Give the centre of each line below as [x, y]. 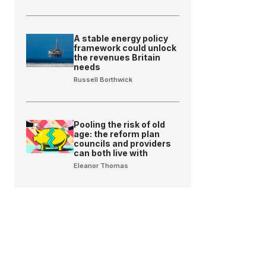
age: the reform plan [117, 134]
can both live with [111, 153]
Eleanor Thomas [101, 166]
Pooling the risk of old [120, 125]
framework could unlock [125, 48]
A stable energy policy [121, 39]
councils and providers [123, 144]
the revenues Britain [117, 58]
